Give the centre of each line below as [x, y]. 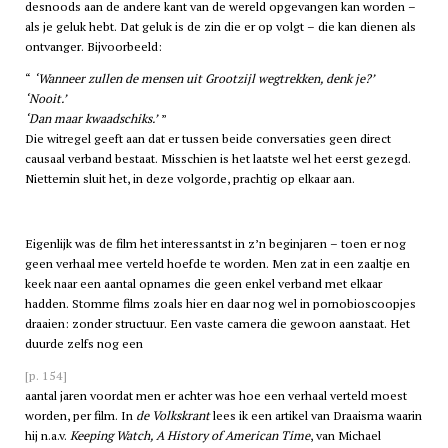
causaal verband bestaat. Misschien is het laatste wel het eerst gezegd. [217, 158]
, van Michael [345, 435]
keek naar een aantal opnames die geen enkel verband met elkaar [203, 283]
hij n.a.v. [47, 435]
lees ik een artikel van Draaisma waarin [315, 415]
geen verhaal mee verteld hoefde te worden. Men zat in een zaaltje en [217, 263]
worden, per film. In [80, 415]
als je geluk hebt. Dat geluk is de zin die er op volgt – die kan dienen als [220, 26]
